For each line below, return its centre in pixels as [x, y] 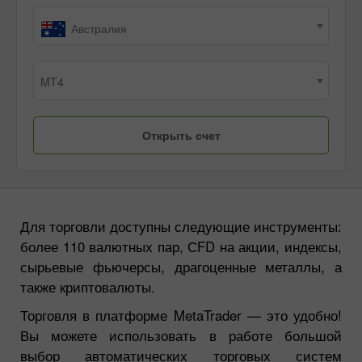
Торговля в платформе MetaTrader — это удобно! [181, 316]
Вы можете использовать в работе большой [181, 336]
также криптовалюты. [88, 287]
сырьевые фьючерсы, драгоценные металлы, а [181, 267]
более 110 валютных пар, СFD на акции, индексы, [181, 247]
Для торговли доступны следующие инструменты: [181, 227]
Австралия [99, 29]
